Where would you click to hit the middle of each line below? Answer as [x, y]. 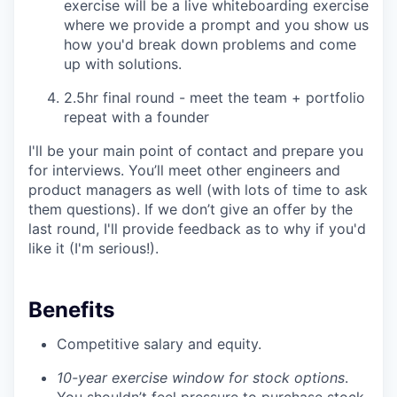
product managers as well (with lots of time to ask [198, 190]
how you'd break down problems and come [210, 44]
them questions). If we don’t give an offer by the [191, 209]
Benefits [71, 310]
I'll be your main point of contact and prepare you [196, 151]
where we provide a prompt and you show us [216, 25]
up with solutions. [123, 64]
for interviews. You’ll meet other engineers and [184, 170]
